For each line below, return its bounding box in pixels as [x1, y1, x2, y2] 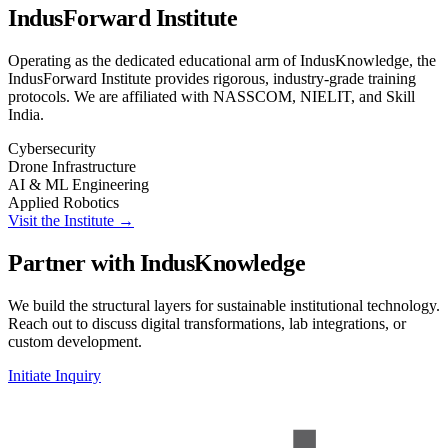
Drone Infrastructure [8, 157, 136, 175]
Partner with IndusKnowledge [8, 249, 306, 276]
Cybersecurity [8, 139, 96, 157]
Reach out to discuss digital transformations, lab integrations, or [8, 314, 406, 332]
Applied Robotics [8, 193, 119, 211]
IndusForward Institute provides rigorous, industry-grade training [8, 69, 416, 87]
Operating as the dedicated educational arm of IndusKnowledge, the [8, 51, 436, 69]
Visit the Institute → [8, 211, 134, 229]
